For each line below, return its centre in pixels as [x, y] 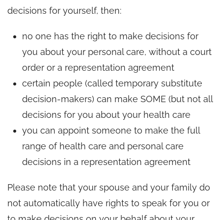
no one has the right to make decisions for [110, 36]
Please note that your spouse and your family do [109, 187]
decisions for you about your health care [106, 114]
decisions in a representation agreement [106, 162]
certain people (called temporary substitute [112, 83]
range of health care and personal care [103, 146]
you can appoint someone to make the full [111, 130]
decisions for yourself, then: [64, 10]
